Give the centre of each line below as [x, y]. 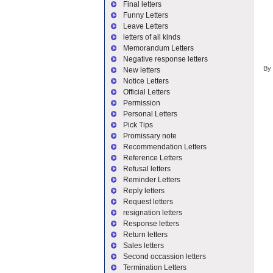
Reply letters [144, 191]
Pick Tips [138, 125]
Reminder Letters [152, 180]
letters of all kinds [152, 37]
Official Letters [147, 92]
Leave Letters [146, 26]
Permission [142, 103]
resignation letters [153, 213]
